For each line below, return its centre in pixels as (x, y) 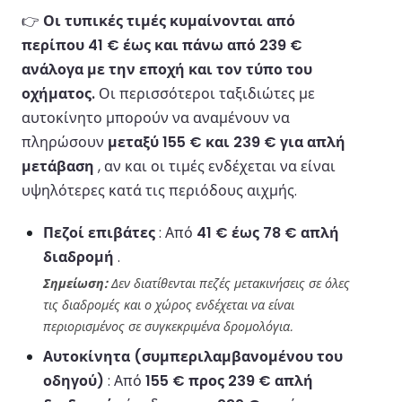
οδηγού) (74, 380)
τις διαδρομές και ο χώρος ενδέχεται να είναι (169, 305)
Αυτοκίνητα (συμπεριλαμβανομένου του (193, 356)
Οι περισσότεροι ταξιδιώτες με (205, 93)
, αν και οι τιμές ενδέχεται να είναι (215, 166)
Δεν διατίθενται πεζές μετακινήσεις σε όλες (229, 283)
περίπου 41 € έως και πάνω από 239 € (162, 45)
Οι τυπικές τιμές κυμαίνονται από (169, 21)
